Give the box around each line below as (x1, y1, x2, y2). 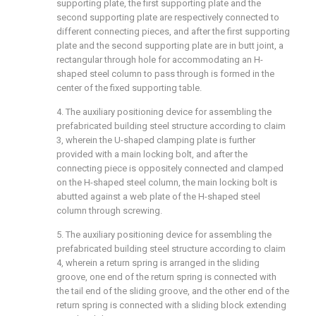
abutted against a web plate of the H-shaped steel (56, 191, 260, 202)
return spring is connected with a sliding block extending (56, 300, 286, 310)
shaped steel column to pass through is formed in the (56, 68, 274, 79)
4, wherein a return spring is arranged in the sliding (56, 257, 260, 268)
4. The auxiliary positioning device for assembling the (56, 107, 272, 117)
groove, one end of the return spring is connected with (56, 272, 276, 282)
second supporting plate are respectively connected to (56, 12, 279, 23)
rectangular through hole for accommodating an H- (56, 54, 263, 65)
